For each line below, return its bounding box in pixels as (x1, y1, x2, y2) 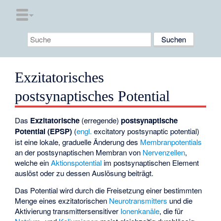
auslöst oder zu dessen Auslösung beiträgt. (15, 168, 154, 179)
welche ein (15, 157, 51, 168)
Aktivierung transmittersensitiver (15, 206, 121, 217)
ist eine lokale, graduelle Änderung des (15, 137, 141, 147)
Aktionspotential (51, 157, 102, 168)
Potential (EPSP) (15, 126, 73, 137)
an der (15, 147, 37, 158)
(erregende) (79, 115, 121, 126)
